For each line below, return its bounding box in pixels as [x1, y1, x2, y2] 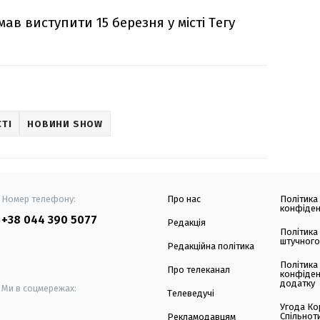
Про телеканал [167, 264, 230, 276]
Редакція [167, 217, 206, 229]
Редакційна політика [167, 241, 254, 252]
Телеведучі [167, 288, 214, 299]
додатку [280, 278, 316, 289]
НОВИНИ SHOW [27, 118, 103, 129]
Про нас [167, 194, 201, 205]
